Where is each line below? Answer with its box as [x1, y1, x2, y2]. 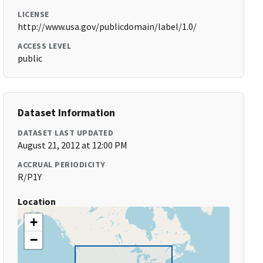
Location [18, 195, 56, 207]
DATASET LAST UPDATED [18, 127, 114, 138]
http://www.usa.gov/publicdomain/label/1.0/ [18, 21, 197, 32]
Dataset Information [18, 106, 116, 119]
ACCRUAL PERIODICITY [18, 159, 106, 170]
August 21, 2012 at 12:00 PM [18, 139, 128, 151]
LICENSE [18, 9, 49, 19]
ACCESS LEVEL [18, 41, 72, 51]
